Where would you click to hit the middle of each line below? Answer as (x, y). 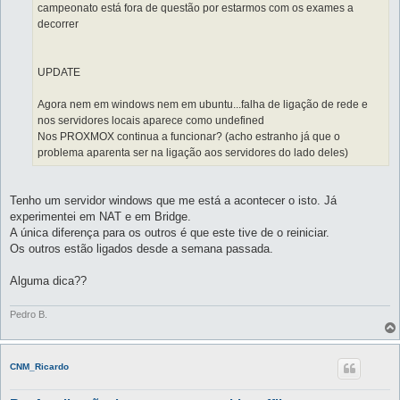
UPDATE (59, 72)
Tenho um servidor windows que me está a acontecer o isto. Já (173, 200)
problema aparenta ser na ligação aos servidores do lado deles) (193, 152)
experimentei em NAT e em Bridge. (100, 217)
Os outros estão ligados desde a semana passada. (142, 249)
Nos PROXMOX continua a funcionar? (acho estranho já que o (189, 136)
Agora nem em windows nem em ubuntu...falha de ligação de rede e (203, 104)
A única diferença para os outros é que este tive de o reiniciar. (170, 233)
